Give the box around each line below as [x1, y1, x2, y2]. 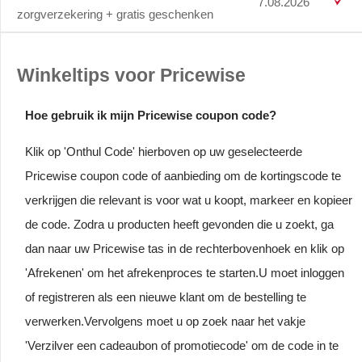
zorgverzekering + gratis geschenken [17, 6, 213, 21]
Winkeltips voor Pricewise [17, 65, 246, 86]
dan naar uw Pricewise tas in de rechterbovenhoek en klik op [25, 241, 344, 255]
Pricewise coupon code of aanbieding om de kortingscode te [25, 168, 341, 183]
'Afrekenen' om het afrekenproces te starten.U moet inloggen [25, 265, 344, 280]
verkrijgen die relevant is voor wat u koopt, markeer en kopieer [25, 192, 352, 207]
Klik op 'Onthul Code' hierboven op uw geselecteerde [25, 144, 302, 158]
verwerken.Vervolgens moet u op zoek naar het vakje [25, 314, 305, 328]
